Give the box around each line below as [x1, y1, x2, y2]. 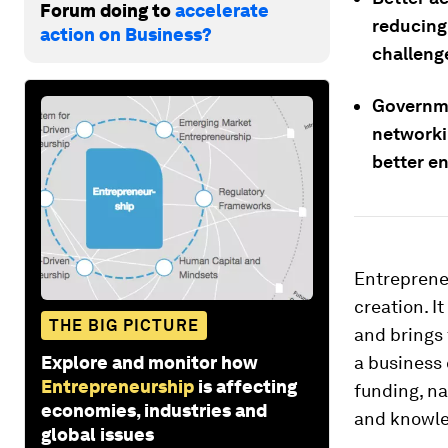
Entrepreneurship [41, 375, 194, 397]
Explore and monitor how [41, 351, 258, 373]
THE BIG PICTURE [49, 315, 199, 335]
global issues [41, 423, 154, 445]
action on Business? [40, 23, 212, 45]
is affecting [198, 375, 297, 397]
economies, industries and [41, 399, 267, 421]
